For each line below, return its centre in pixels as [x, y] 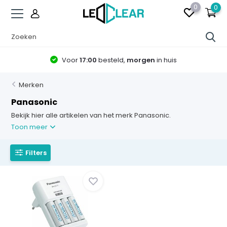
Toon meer [30, 127]
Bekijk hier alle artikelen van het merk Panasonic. [91, 115]
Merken [31, 85]
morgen [141, 60]
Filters [36, 153]
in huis [166, 60]
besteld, [112, 60]
